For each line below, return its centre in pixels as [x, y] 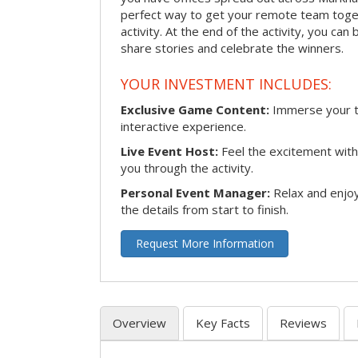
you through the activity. [187, 167]
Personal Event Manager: [195, 192]
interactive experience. [183, 126]
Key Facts [223, 322]
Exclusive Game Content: [195, 109]
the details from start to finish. [205, 209]
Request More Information [205, 243]
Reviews [303, 322]
